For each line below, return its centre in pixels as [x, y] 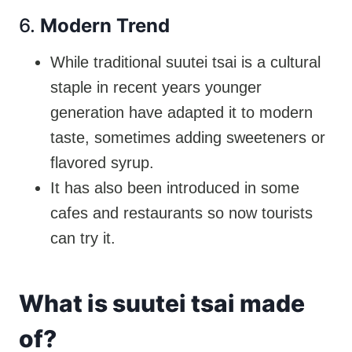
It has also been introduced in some [175, 187]
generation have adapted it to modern [181, 112]
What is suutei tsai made [162, 303]
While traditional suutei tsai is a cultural [185, 62]
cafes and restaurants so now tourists [181, 213]
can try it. [83, 238]
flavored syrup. [102, 162]
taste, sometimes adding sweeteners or [188, 137]
